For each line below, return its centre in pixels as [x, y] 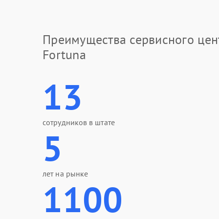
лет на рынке [66, 174]
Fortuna [64, 55]
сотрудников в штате [79, 122]
